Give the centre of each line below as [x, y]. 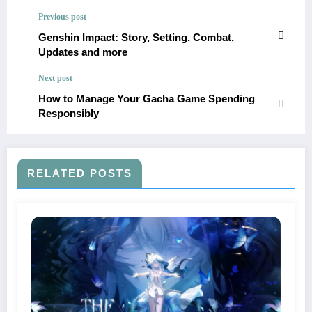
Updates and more [83, 52]
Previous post [62, 17]
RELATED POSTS [80, 173]
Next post [55, 78]
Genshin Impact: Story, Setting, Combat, [136, 38]
